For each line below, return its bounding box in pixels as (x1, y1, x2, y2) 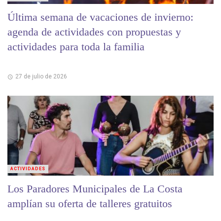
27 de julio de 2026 (15, 73, 67, 80)
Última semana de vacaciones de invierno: (7, 11, 193, 23)
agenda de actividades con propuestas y (7, 26, 181, 38)
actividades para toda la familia (7, 40, 145, 53)
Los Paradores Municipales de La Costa (7, 183, 183, 195)
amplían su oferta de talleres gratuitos (7, 197, 172, 210)
